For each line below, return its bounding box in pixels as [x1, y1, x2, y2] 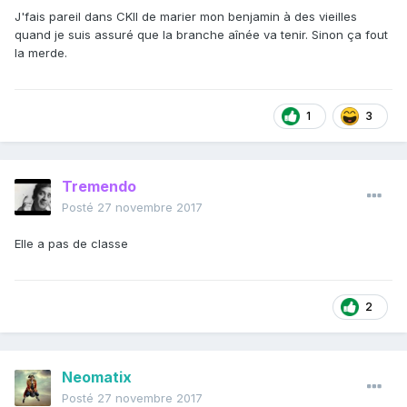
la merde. [15, 45, 67, 61]
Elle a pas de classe [15, 236, 128, 252]
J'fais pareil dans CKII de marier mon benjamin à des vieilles [15, 9, 357, 25]
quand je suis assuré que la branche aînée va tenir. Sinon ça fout [15, 27, 388, 43]
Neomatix [62, 368, 132, 387]
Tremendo [62, 177, 136, 196]
